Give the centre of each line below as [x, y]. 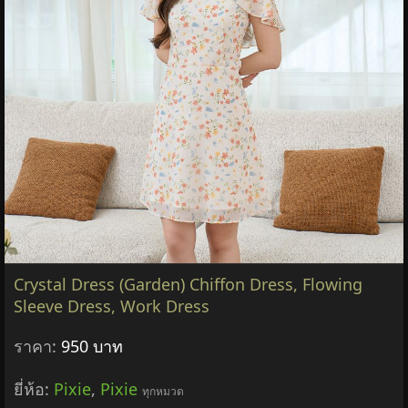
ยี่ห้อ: [34, 388]
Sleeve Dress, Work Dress [112, 306]
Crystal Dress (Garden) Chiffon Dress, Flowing [188, 284]
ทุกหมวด [163, 391]
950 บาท [92, 346]
